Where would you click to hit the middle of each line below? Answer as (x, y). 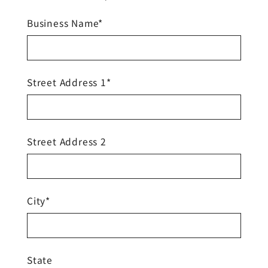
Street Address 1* (69, 82)
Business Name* (65, 22)
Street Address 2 (67, 141)
